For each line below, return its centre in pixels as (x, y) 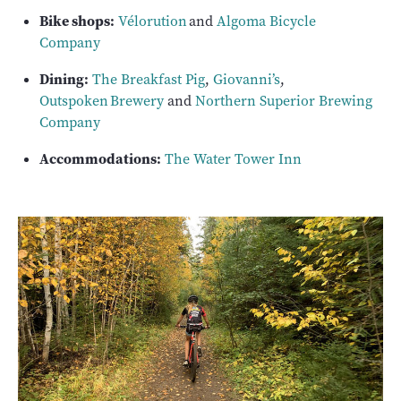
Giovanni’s (247, 80)
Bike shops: (77, 21)
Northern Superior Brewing (284, 101)
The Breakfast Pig (149, 80)
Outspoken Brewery (102, 101)
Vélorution (153, 21)
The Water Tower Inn (233, 159)
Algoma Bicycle (266, 21)
